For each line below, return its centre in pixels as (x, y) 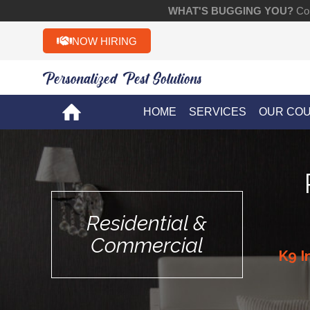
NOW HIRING (104, 41)
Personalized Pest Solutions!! (128, 77)
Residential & (147, 223)
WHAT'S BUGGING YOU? (230, 11)
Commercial (147, 245)
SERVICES (217, 112)
